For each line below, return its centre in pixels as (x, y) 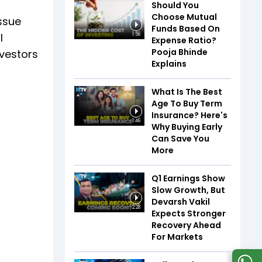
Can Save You (180, 139)
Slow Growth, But (188, 190)
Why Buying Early (187, 127)
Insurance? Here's (189, 115)
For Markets (177, 237)
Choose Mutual (184, 17)
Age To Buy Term (187, 104)
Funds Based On (186, 29)
